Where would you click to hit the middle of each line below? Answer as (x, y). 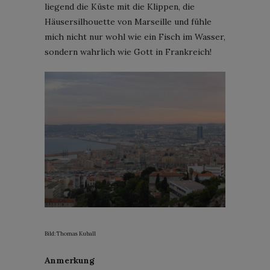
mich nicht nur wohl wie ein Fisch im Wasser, (135, 36)
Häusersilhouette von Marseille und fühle (128, 21)
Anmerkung (70, 260)
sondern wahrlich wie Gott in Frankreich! (128, 52)
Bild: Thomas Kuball (70, 233)
